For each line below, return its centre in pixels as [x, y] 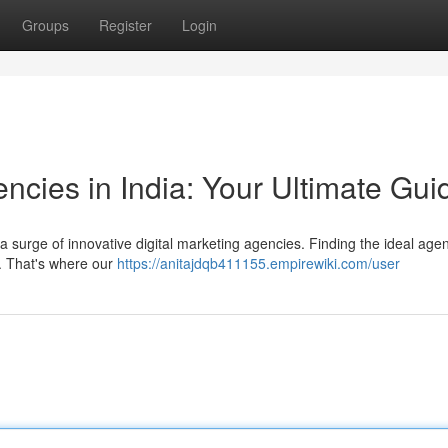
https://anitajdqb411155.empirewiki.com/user [258, 263]
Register [125, 25]
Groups [45, 25]
